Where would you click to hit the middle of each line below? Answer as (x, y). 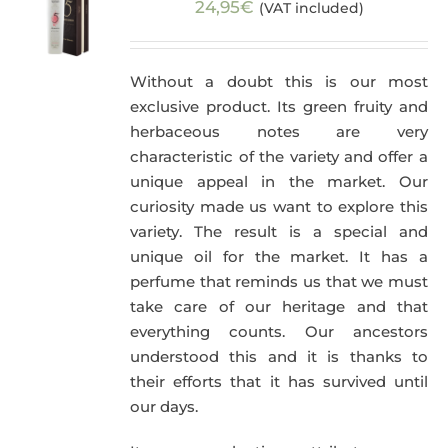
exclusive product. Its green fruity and (279, 107)
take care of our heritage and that (279, 307)
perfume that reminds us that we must (279, 282)
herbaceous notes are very (279, 132)
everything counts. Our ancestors (279, 332)
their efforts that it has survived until (279, 382)
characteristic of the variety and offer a (279, 157)
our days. (164, 407)
